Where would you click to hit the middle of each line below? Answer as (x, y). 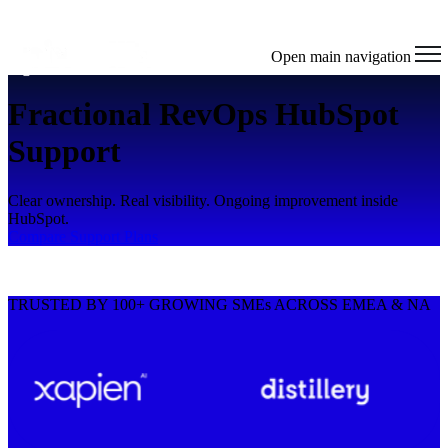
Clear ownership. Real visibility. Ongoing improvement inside (203, 200)
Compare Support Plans (83, 236)
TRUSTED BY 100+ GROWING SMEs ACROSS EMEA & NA (219, 304)
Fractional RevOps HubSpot (203, 114)
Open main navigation (341, 56)
